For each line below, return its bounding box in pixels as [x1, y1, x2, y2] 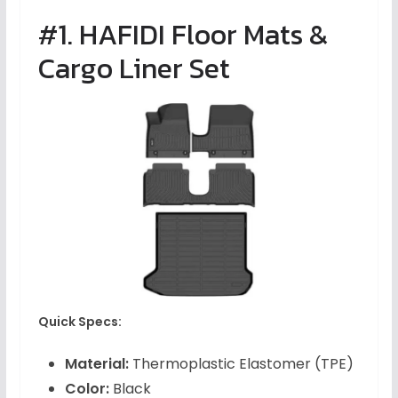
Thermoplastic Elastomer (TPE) [128, 354, 354, 375]
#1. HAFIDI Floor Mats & [37, 13, 328, 57]
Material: [64, 354, 129, 375]
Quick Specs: [37, 313, 122, 331]
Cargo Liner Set [37, 47, 230, 91]
